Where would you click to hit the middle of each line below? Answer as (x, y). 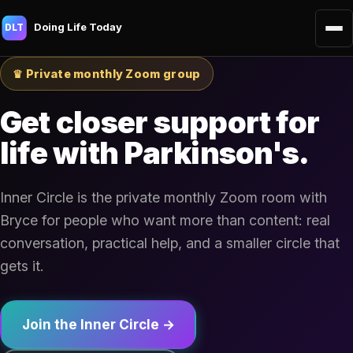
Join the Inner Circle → (98, 325)
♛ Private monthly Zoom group (107, 73)
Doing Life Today (78, 26)
